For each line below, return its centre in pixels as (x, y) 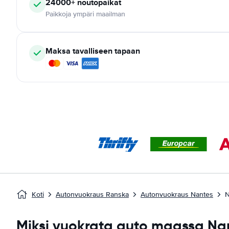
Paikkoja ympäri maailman (85, 14)
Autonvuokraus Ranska (92, 194)
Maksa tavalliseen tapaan (93, 51)
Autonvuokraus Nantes (177, 194)
